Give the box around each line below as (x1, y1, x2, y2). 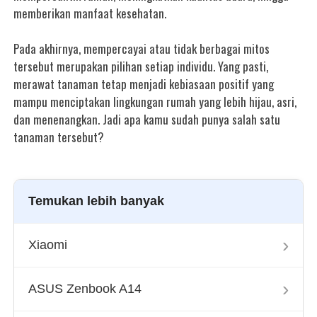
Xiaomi (28, 238, 68, 252)
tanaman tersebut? (13, 128, 105, 146)
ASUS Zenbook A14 (28, 282, 142, 296)
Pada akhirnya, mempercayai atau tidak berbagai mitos (13, 40, 270, 57)
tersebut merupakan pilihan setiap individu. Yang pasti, (13, 57, 269, 75)
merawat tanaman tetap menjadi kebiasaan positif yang (13, 75, 275, 93)
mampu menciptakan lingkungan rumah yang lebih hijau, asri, (13, 93, 297, 110)
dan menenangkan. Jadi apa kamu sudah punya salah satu (13, 110, 281, 128)
